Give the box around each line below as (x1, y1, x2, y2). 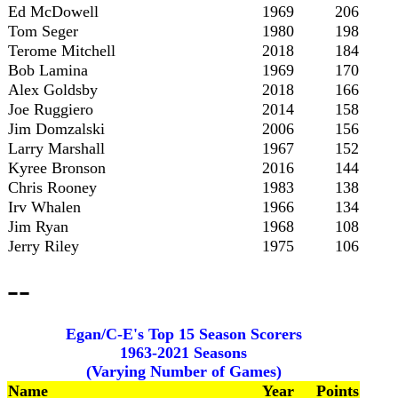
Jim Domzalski (8, 120, 105, 138)
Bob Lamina (8, 61, 88, 79)
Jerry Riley (8, 237, 79, 255)
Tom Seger (8, 22, 78, 40)
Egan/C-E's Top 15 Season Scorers (65, 325, 302, 343)
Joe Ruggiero (8, 100, 93, 118)
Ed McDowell (8, 3, 99, 20)
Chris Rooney (8, 179, 97, 196)
